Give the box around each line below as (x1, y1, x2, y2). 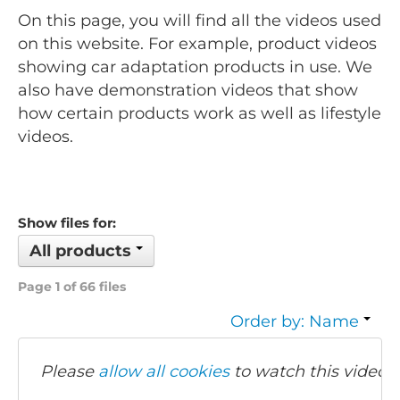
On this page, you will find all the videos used (18, 11, 381, 31)
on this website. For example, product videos (18, 34, 377, 54)
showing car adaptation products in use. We (18, 57, 372, 78)
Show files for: (18, 214, 116, 232)
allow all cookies (98, 362, 229, 382)
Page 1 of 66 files (18, 279, 126, 296)
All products (29, 241, 136, 262)
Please (40, 362, 98, 382)
